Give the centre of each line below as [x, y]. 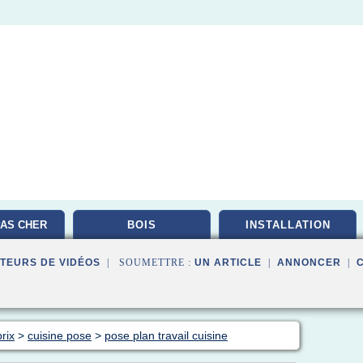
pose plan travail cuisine [166, 335]
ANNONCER [309, 263]
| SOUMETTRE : [147, 263]
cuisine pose [60, 335]
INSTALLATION [288, 225]
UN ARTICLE [228, 263]
